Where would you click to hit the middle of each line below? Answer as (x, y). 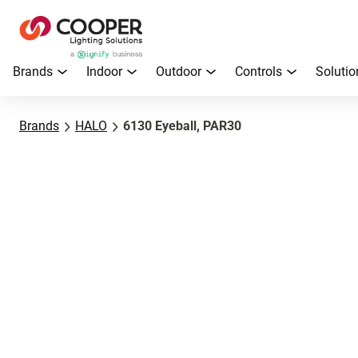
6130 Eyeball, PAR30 (182, 126)
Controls (259, 72)
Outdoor (179, 72)
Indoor (104, 72)
